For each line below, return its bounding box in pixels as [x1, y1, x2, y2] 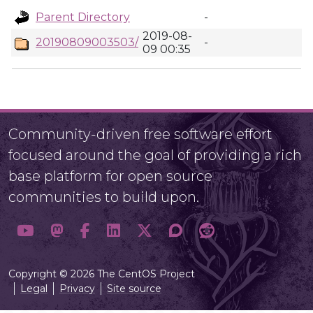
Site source [107, 282, 161, 295]
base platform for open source [8, 168, 212, 184]
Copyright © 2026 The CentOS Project [8, 268, 195, 280]
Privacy [59, 282, 95, 295]
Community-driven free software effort [8, 126, 272, 143]
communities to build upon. [8, 189, 199, 205]
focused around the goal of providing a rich [8, 147, 302, 163]
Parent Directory [36, 10, 130, 24]
